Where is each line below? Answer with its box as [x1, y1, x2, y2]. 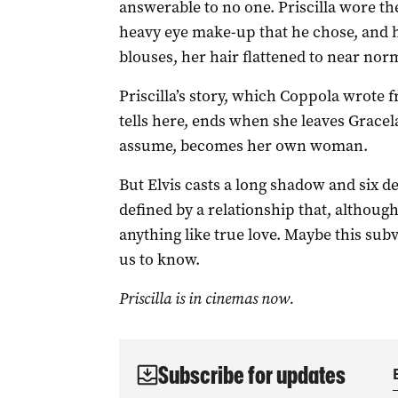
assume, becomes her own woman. [118, 135, 368, 156]
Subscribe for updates [157, 361, 346, 389]
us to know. [118, 249, 200, 270]
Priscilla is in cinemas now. [118, 288, 294, 309]
